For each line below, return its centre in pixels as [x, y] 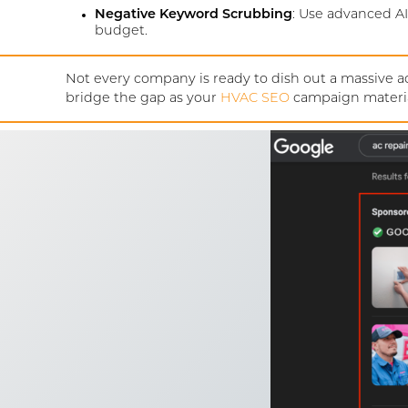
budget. [121, 32]
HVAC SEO [255, 98]
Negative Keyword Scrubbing [194, 15]
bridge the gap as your [143, 98]
